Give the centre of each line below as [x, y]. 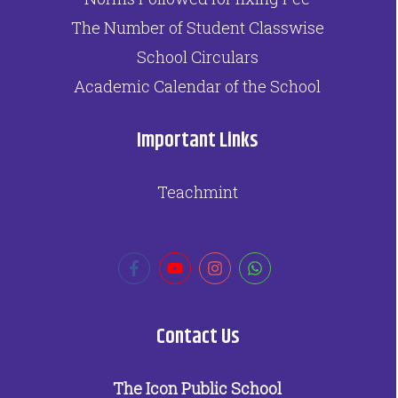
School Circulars [197, 57]
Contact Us [197, 337]
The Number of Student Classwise [197, 28]
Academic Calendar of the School [197, 87]
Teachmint [197, 191]
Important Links [197, 141]
